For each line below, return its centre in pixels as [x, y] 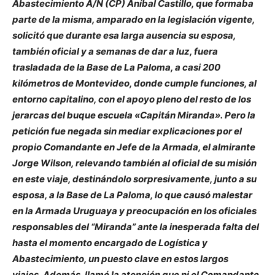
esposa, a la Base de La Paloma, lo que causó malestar [132, 195]
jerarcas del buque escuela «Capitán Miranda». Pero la [134, 115]
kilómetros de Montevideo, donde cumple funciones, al [134, 83]
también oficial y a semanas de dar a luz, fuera [115, 51]
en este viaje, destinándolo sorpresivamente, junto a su [134, 179]
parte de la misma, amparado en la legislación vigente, [134, 19]
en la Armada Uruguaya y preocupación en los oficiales [134, 211]
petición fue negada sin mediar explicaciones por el [127, 131]
